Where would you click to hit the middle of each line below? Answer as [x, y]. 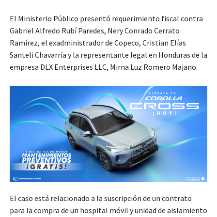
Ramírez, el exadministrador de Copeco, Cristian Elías [98, 43]
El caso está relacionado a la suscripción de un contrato [101, 198]
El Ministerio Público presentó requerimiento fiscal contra [106, 18]
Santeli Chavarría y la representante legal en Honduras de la [108, 55]
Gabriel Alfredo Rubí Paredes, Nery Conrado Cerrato [95, 31]
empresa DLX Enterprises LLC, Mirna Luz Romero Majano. [104, 67]
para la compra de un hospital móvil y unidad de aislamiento [108, 210]
